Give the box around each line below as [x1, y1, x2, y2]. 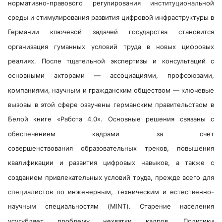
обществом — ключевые [134, 86, 215, 94]
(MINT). [108, 202, 140, 211]
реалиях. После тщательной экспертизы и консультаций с [8, 57, 214, 65]
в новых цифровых [147, 42, 215, 51]
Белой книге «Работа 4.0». [8, 115, 108, 123]
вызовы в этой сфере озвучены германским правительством [8, 101, 211, 109]
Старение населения [140, 202, 214, 211]
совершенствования [8, 144, 81, 152]
